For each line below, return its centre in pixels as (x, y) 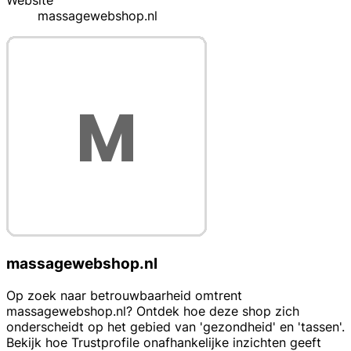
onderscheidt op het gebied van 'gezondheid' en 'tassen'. (175, 326)
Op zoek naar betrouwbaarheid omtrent (124, 295)
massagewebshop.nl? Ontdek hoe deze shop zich (153, 311)
